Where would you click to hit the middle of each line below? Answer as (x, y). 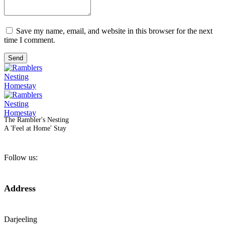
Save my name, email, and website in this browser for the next (114, 31)
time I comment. (30, 40)
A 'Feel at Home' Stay (35, 128)
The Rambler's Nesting (36, 120)
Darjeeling (21, 219)
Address (20, 189)
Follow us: (21, 158)
